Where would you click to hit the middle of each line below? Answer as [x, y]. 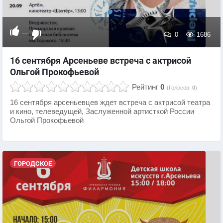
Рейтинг [145, 87]
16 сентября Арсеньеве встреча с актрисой [101, 61]
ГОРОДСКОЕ [33, 163]
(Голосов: [179, 88]
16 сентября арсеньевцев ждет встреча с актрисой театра [110, 103]
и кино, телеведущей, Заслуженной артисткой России [102, 112]
